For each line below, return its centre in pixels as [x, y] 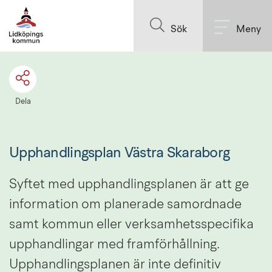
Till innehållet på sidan [136, 10]
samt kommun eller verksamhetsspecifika [131, 224]
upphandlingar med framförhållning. [114, 244]
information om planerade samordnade [125, 204]
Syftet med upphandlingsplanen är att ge [129, 184]
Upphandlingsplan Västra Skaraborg [120, 153]
